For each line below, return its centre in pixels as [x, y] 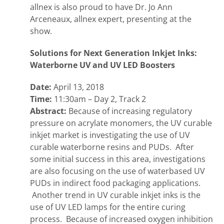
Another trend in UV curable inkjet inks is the [115, 195]
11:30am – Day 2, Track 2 [100, 99]
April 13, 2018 [79, 87]
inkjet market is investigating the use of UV [110, 135]
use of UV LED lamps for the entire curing [108, 207]
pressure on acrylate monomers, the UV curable [121, 123]
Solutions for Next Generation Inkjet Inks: [113, 53]
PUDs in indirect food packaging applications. [116, 183]
